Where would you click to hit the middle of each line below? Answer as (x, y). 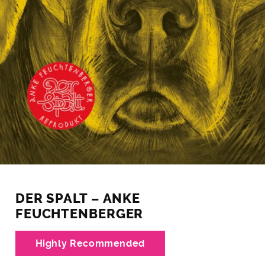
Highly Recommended (90, 244)
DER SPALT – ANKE (78, 198)
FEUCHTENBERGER (79, 214)
